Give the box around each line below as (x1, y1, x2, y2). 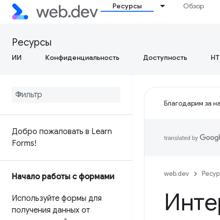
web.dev (164, 169, 189, 178)
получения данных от (12, 205, 90, 215)
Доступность (143, 53, 187, 62)
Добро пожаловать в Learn (12, 127, 112, 137)
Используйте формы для (12, 193, 102, 203)
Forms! (12, 138, 36, 148)
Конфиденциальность (45, 53, 119, 62)
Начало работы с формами (12, 172, 114, 182)
